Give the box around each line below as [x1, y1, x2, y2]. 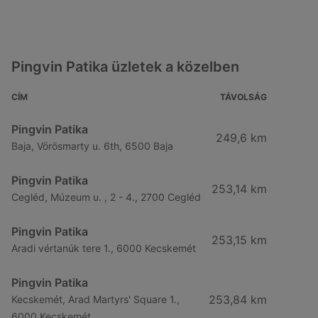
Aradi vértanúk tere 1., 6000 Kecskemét [11, 242, 196, 254]
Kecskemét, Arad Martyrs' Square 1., [11, 293, 180, 305]
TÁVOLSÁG [220, 92, 267, 102]
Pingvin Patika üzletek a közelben [11, 58, 239, 75]
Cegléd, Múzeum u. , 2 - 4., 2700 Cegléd [11, 191, 201, 203]
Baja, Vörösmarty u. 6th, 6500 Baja [11, 140, 173, 152]
